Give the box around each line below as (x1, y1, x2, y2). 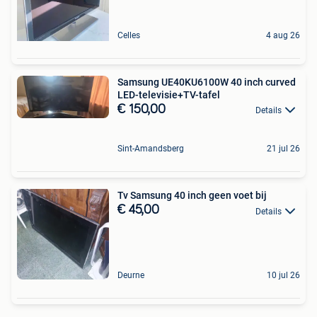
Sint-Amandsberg (117, 144, 184, 154)
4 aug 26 (266, 30, 300, 41)
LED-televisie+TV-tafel (117, 89, 220, 101)
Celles (117, 30, 140, 41)
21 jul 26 (267, 144, 300, 154)
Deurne (117, 270, 144, 281)
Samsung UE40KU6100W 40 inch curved (117, 76, 296, 88)
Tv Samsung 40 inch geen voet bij (117, 190, 267, 202)
